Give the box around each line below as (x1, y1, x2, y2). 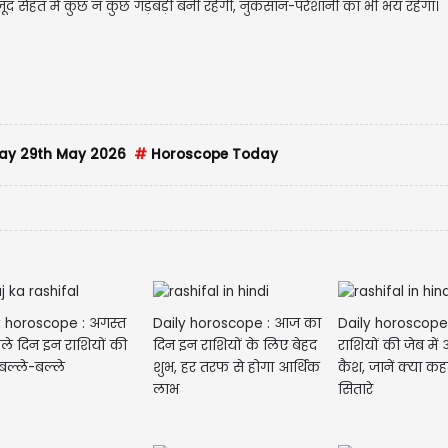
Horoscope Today (147, 144, 278, 164)
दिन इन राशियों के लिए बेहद (152, 335, 317, 355)
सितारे (338, 379, 373, 399)
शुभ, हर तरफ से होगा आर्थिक (152, 357, 320, 377)
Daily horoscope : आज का (152, 313, 321, 333)
